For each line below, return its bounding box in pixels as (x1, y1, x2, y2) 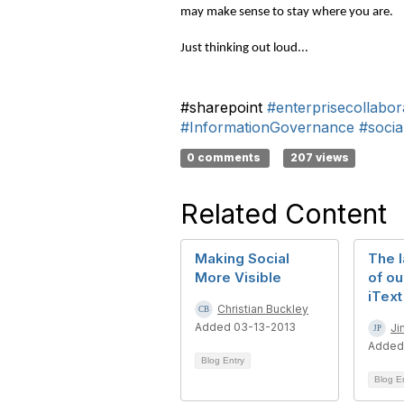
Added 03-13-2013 (195, 320, 296, 334)
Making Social (195, 250, 289, 267)
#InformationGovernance (180, 118, 354, 136)
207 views (289, 151, 349, 164)
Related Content (180, 197, 387, 230)
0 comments (187, 151, 264, 164)
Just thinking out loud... (180, 41, 308, 55)
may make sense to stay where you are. (180, 5, 393, 19)
